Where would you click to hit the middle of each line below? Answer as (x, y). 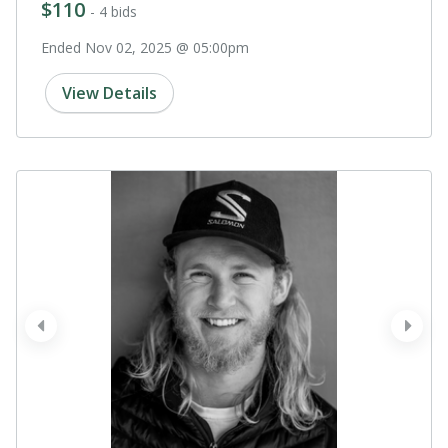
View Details (109, 93)
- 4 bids (113, 12)
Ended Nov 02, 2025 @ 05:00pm (145, 48)
